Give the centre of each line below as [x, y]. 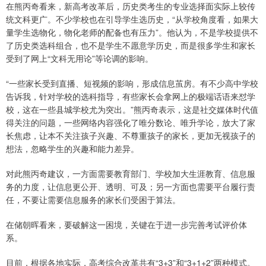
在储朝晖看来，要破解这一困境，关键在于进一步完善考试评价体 [126, 224]
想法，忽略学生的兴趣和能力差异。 [72, 148]
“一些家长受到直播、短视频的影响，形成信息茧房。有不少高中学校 [132, 83]
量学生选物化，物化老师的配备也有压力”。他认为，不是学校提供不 [132, 32]
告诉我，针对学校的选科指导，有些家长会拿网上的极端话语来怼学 [131, 96]
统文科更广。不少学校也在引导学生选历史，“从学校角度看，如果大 [132, 19]
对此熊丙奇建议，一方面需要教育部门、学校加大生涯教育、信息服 [131, 173]
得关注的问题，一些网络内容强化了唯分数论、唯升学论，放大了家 [131, 122]
